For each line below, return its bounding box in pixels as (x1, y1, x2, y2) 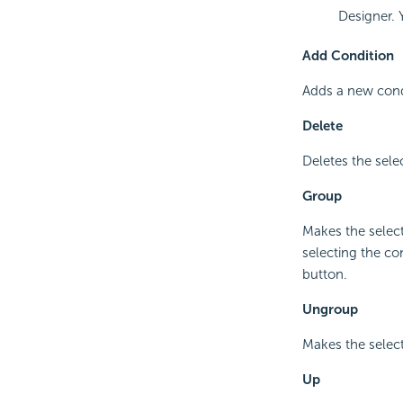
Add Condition (301, 47, 394, 64)
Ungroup (301, 300, 358, 318)
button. (301, 265, 347, 282)
